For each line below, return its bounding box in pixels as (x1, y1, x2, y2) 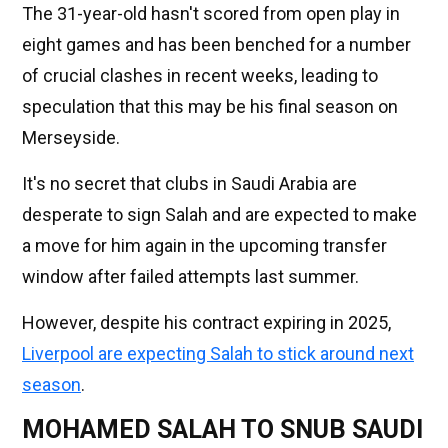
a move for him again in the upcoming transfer (22, 235, 387, 257)
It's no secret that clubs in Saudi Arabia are (22, 173, 357, 195)
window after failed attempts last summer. (22, 266, 359, 288)
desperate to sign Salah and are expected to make (22, 204, 417, 226)
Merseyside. (22, 127, 120, 149)
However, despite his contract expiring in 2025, (22, 312, 391, 334)
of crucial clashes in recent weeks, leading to (22, 65, 378, 87)
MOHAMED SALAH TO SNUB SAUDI (22, 415, 423, 445)
